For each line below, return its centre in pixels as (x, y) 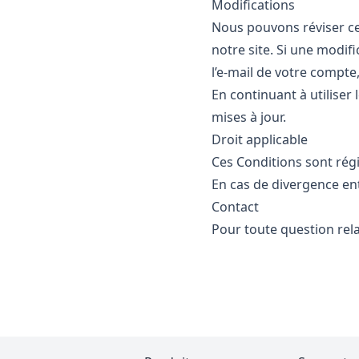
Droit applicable (260, 139)
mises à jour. (249, 117)
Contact (235, 207)
